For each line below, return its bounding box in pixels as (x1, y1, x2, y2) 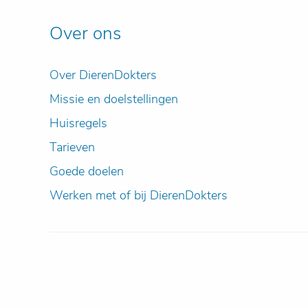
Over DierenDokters (49, 67, 157, 83)
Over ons (49, 21, 121, 45)
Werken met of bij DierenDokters (49, 187, 228, 203)
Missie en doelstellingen (49, 91, 178, 107)
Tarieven (49, 139, 95, 155)
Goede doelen (49, 163, 124, 179)
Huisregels (49, 115, 107, 131)
